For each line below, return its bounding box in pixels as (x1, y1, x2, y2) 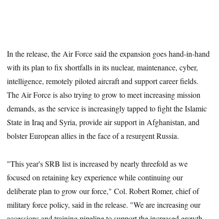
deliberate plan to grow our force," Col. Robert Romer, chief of (7, 185, 199, 196)
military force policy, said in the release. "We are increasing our (7, 199, 201, 210)
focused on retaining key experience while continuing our (7, 172, 183, 182)
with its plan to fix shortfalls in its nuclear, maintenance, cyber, (7, 62, 198, 72)
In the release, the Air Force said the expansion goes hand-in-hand (7, 48, 210, 59)
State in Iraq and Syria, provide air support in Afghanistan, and (7, 116, 200, 127)
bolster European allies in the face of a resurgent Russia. (7, 130, 179, 141)
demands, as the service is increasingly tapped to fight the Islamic (7, 103, 207, 113)
